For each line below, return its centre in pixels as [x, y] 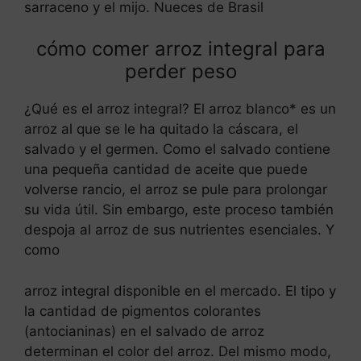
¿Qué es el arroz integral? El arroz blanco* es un [180, 109]
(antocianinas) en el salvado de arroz [144, 331]
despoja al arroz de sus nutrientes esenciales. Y [179, 230]
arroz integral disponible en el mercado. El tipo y [180, 290]
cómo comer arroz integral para [180, 49]
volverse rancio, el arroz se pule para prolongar [176, 190]
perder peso [180, 72]
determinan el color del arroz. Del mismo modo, [178, 351]
